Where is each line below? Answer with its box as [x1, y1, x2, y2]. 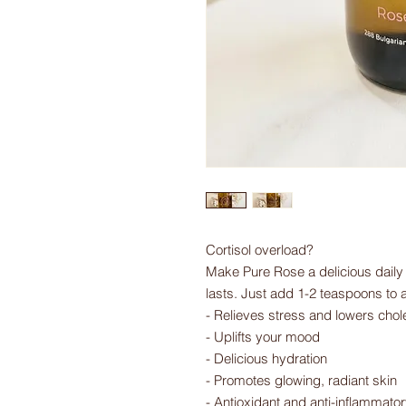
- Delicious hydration [206, 349, 327, 367]
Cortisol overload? [206, 240, 314, 258]
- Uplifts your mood [206, 327, 320, 345]
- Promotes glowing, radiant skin [206, 371, 397, 389]
